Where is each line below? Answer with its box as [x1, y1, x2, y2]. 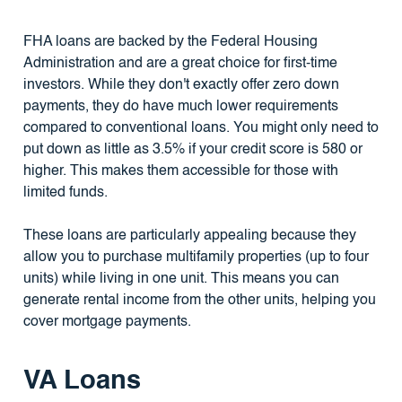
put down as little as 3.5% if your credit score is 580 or [22, 142, 363, 157]
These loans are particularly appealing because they [22, 228, 356, 243]
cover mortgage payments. [22, 314, 191, 329]
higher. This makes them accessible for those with [22, 163, 338, 179]
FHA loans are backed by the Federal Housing [22, 34, 318, 49]
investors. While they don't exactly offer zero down [22, 77, 339, 92]
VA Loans [22, 369, 141, 396]
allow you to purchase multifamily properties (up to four [22, 249, 369, 265]
